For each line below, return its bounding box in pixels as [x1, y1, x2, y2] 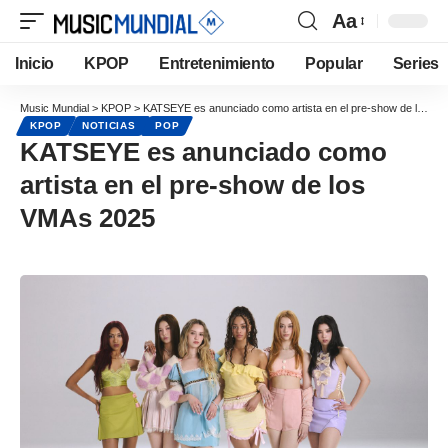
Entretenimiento [158, 55, 276, 72]
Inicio [15, 55, 55, 72]
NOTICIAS [81, 120, 136, 131]
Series [392, 55, 439, 72]
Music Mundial [20, 102, 89, 114]
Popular [305, 55, 363, 72]
